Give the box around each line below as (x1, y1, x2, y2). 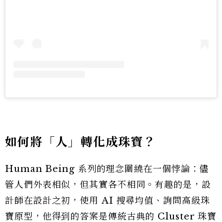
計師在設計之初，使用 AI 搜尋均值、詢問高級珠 (5, 195, 210, 207)
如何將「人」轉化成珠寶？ (5, 135, 156, 150)
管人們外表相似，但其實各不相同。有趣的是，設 (5, 179, 211, 191)
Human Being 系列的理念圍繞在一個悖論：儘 (5, 164, 209, 175)
